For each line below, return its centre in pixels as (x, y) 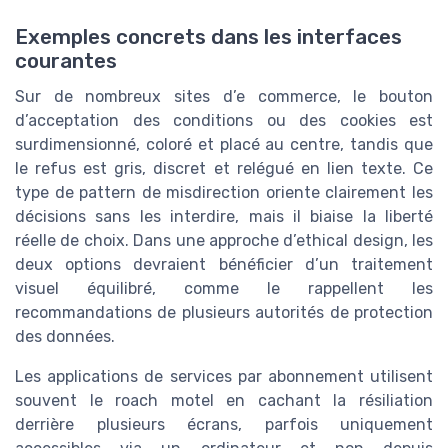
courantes (66, 61)
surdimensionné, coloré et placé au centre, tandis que (224, 145)
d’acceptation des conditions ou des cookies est (224, 121)
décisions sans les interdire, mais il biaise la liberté (224, 217)
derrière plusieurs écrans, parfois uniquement (224, 425)
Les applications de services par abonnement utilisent (224, 377)
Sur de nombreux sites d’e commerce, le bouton (224, 97)
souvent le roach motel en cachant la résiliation (224, 401)
